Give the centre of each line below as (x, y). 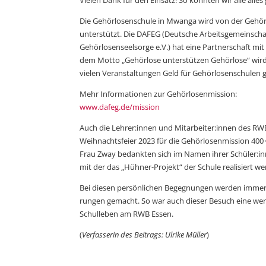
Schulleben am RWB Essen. (127, 213)
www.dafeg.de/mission (120, 107)
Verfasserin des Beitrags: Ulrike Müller (145, 234)
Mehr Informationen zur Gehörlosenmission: (159, 94)
